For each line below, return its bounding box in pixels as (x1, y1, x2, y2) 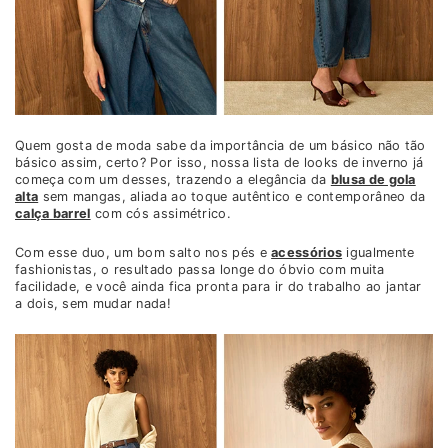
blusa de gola (330, 172, 416, 188)
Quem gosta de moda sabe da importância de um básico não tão (15, 138, 426, 154)
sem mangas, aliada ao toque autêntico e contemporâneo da (38, 189, 426, 205)
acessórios (271, 245, 343, 261)
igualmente (342, 245, 415, 261)
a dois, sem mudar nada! (15, 296, 171, 312)
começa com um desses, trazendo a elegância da (15, 172, 331, 188)
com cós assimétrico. (90, 206, 231, 222)
